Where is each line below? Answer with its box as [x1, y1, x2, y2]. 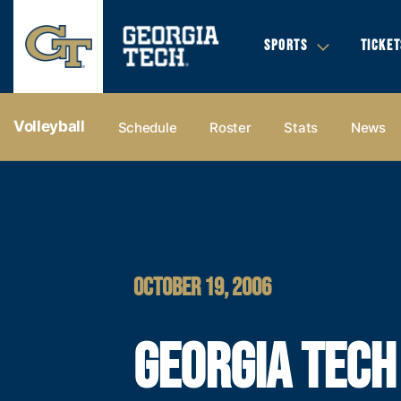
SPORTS [264, 37, 308, 55]
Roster [209, 118, 252, 136]
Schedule [117, 118, 177, 136]
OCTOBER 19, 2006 [133, 272, 272, 303]
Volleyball [13, 117, 85, 135]
